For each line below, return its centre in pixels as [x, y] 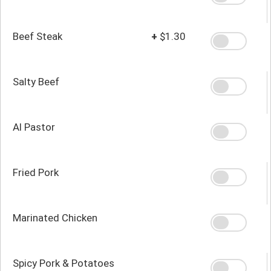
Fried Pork [36, 172]
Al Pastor [34, 127]
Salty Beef [36, 81]
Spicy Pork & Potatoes [64, 263]
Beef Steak [38, 36]
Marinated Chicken [55, 217]
